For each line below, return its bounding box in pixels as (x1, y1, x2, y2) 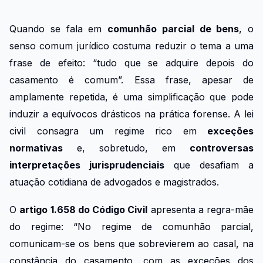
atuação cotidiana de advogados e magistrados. (9, 176, 219, 188)
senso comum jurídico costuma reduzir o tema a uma (9, 40, 254, 52)
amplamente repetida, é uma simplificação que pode (9, 91, 254, 103)
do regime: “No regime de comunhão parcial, (9, 220, 254, 232)
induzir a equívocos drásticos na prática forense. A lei (9, 108, 254, 120)
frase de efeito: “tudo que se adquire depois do (9, 57, 254, 69)
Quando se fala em (9, 23, 107, 35)
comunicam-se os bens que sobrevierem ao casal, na (9, 237, 254, 249)
